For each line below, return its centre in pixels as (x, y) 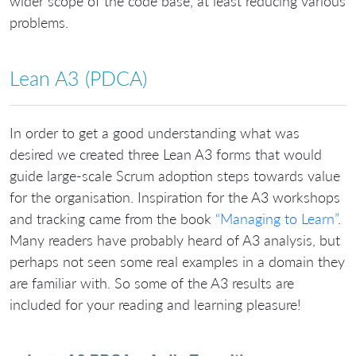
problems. (39, 23)
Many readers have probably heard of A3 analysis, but (175, 240)
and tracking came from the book (112, 218)
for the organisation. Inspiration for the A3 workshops (175, 197)
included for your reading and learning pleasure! (155, 304)
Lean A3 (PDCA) (78, 78)
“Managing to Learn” (277, 218)
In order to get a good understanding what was (155, 132)
